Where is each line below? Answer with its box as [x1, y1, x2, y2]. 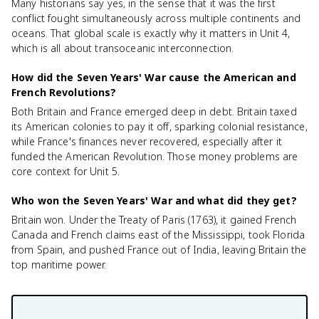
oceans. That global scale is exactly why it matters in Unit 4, [11, 26, 291, 40]
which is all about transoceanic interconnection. [11, 41, 234, 55]
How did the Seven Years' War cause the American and [11, 70, 296, 84]
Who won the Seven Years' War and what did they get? [11, 194, 297, 207]
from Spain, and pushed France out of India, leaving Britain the [11, 243, 307, 256]
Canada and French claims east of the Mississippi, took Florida [11, 228, 305, 241]
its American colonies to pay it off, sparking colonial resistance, [11, 120, 308, 133]
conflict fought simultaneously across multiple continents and [11, 11, 301, 25]
